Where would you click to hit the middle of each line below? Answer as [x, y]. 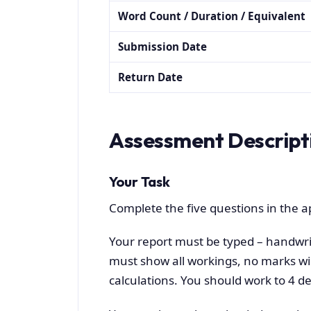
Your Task [140, 181]
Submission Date [163, 47]
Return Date [151, 77]
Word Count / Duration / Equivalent [212, 16]
